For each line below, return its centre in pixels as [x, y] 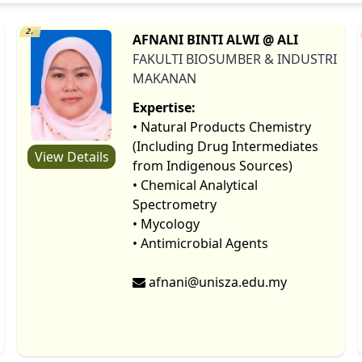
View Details [72, 156]
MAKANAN [165, 78]
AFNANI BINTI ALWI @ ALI [216, 39]
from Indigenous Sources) [213, 165]
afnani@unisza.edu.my [217, 282]
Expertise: [164, 107]
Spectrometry [175, 204]
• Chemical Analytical [196, 185]
